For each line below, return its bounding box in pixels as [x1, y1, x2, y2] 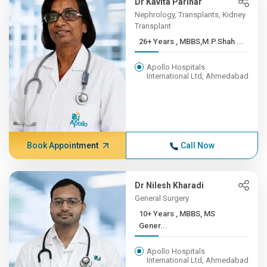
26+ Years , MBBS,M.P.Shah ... [176, 37, 244, 46]
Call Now [180, 141, 215, 150]
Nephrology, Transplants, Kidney [135, 10, 246, 19]
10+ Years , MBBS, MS [139, 209, 176, 218]
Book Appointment [26, 141, 98, 150]
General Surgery [135, 194, 190, 203]
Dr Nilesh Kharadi [135, 181, 204, 190]
